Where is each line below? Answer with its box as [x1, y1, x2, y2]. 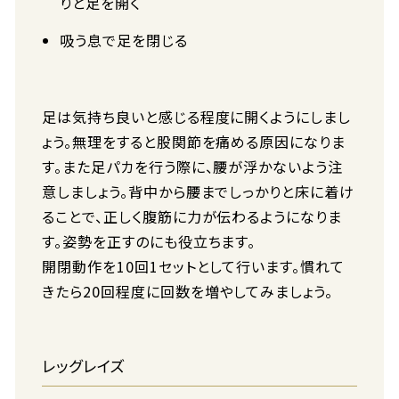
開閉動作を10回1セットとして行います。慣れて [42, 256, 346, 277]
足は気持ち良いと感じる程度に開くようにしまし [42, 106, 352, 127]
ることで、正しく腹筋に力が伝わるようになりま [42, 206, 343, 227]
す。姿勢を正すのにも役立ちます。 [42, 231, 256, 252]
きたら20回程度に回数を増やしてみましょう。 [42, 281, 334, 302]
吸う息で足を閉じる [60, 29, 188, 51]
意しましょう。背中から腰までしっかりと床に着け [42, 181, 355, 202]
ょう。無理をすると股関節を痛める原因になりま [42, 131, 346, 152]
